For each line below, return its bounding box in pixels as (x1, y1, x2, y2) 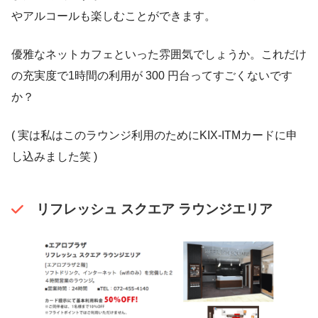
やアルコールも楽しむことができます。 (11, 9, 216, 22)
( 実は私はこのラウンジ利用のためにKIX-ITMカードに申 (11, 128, 297, 141)
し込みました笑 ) (11, 150, 97, 163)
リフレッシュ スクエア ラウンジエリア (35, 201, 273, 216)
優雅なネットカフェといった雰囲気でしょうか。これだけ (11, 48, 307, 60)
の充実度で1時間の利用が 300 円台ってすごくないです (11, 69, 292, 82)
